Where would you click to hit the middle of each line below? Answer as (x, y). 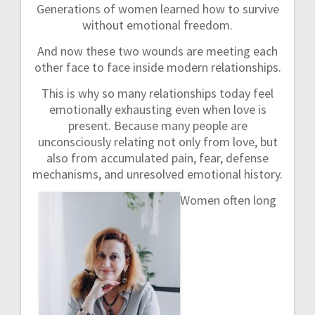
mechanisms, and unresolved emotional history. (157, 174)
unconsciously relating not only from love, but (157, 142)
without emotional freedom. (157, 25)
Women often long (228, 200)
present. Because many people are (157, 126)
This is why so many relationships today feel (157, 94)
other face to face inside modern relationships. (157, 67)
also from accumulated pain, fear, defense (157, 158)
